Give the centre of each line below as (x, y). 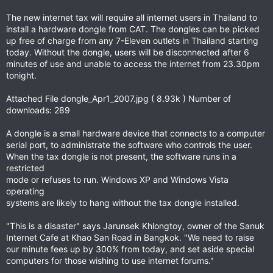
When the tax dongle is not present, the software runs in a (121, 156)
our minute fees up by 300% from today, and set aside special (130, 249)
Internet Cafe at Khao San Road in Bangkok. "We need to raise (130, 237)
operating (25, 191)
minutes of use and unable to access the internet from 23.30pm (133, 64)
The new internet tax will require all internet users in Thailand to (132, 17)
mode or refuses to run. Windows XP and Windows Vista (117, 179)
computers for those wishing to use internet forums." (110, 261)
